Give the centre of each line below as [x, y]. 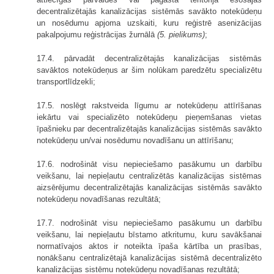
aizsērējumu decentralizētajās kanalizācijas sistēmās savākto [149, 187]
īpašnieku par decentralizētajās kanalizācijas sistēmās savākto [149, 128]
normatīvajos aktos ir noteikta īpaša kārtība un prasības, [149, 246]
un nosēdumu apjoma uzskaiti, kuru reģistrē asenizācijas [149, 23]
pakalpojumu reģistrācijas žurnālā [97, 34]
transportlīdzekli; [66, 81]
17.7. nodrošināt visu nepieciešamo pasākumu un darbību [149, 223]
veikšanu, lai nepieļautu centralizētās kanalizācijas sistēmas [149, 176]
